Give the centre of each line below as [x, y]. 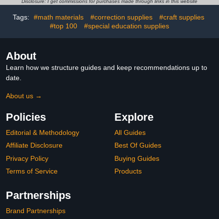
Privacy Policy [27, 158]
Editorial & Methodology [43, 132]
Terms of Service [32, 171]
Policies [26, 117]
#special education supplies [127, 26]
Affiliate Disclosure [34, 145]
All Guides [130, 132]
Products [128, 171]
